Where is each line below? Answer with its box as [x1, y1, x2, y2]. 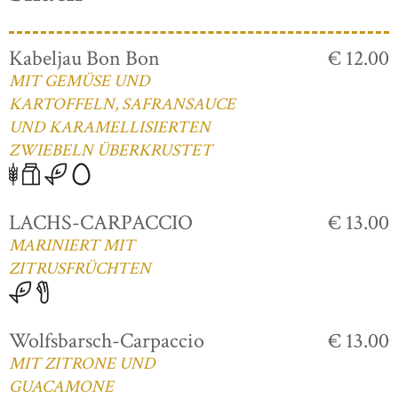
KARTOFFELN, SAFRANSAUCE [9, 93, 235, 115]
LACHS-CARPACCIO [9, 208, 193, 236]
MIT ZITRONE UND [9, 353, 155, 376]
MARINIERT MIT [9, 234, 135, 257]
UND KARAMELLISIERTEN [9, 116, 211, 139]
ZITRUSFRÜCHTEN [9, 257, 151, 280]
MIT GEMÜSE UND [9, 70, 150, 92]
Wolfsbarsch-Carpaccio [9, 327, 204, 355]
